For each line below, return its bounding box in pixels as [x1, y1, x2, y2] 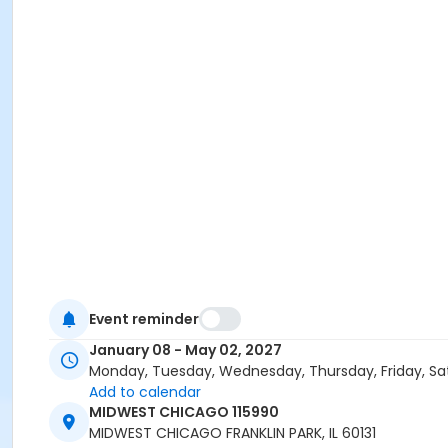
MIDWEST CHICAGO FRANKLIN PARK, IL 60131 [89, 423, 376, 444]
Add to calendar [89, 382, 201, 403]
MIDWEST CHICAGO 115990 [89, 402, 279, 423]
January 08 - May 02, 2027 [89, 340, 282, 361]
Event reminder [89, 308, 199, 329]
